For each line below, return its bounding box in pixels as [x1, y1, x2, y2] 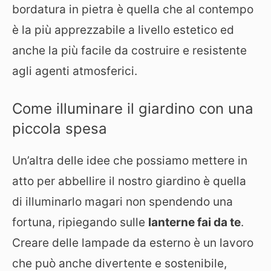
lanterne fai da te [148, 215, 241, 230]
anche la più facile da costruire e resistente [12, 43, 247, 57]
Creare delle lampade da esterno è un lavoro [12, 236, 253, 250]
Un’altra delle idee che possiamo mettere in [12, 154, 247, 168]
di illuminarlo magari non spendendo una [12, 195, 233, 209]
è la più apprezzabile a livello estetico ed [12, 22, 234, 37]
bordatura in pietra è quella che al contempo [12, 2, 253, 16]
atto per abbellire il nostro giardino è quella [12, 174, 246, 189]
